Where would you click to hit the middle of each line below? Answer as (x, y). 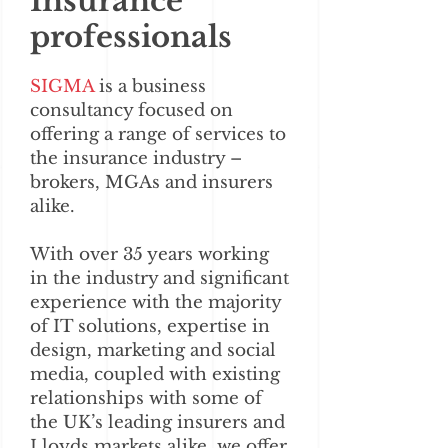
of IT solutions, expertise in (150, 326)
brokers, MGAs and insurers (151, 182)
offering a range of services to (158, 134)
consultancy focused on (131, 110)
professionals (131, 37)
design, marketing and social (153, 350)
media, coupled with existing (155, 374)
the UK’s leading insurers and (157, 422)
